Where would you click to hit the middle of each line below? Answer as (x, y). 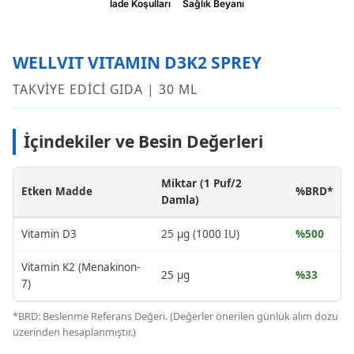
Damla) (180, 200)
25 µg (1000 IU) (200, 233)
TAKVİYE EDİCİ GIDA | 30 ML (105, 89)
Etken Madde (57, 191)
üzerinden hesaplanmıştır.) (74, 331)
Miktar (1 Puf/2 (201, 183)
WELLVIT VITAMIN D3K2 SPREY (137, 62)
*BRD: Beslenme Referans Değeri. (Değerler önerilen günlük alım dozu (175, 316)
